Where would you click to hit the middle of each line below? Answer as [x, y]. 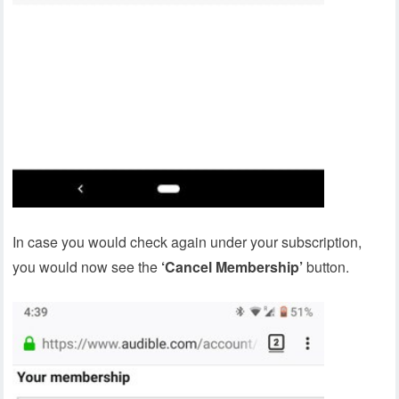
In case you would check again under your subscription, [187, 242]
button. [326, 267]
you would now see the [85, 267]
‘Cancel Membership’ [231, 267]
